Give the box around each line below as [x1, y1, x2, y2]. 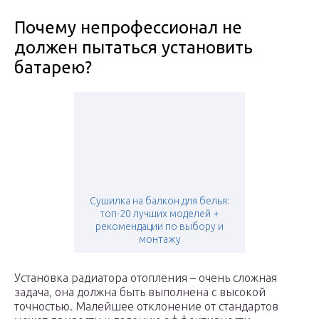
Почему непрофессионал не [14, 18, 242, 38]
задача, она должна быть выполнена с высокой [14, 286, 266, 299]
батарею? [14, 58, 92, 78]
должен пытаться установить [14, 38, 253, 58]
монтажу [138, 234, 181, 246]
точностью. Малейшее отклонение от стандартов [14, 300, 278, 313]
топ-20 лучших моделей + [100, 208, 219, 220]
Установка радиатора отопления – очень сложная [14, 271, 277, 285]
